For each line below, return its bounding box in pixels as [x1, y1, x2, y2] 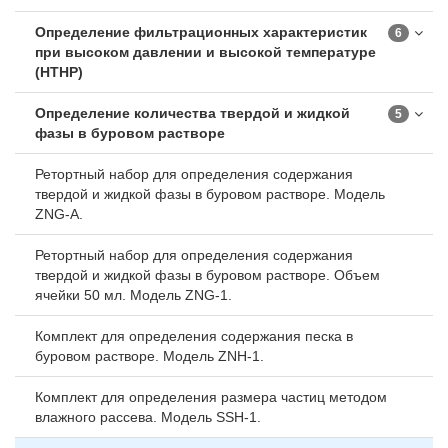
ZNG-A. [35, 206, 83, 222]
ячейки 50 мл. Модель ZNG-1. [35, 287, 232, 303]
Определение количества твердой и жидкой [35, 105, 350, 121]
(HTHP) [35, 64, 83, 80]
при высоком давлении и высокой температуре [35, 44, 376, 60]
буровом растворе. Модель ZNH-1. [35, 348, 264, 364]
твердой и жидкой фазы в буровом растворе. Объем [35, 267, 380, 283]
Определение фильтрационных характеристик [35, 24, 367, 40]
